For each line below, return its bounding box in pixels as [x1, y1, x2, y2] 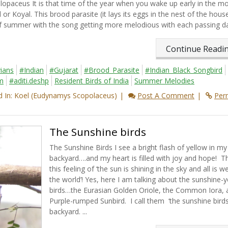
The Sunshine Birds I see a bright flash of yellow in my [49, 142, 227, 153]
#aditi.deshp [9, 76, 49, 86]
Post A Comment [137, 91, 194, 101]
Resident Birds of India [54, 76, 129, 86]
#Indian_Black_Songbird [145, 65, 222, 75]
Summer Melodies [134, 76, 194, 86]
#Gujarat [49, 65, 78, 75]
